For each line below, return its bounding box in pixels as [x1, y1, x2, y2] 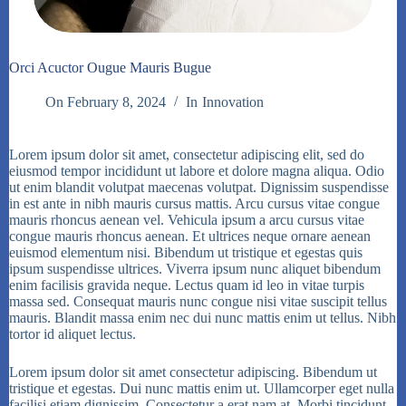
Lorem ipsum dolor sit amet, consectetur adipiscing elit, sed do [9, 147, 364, 163]
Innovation [201, 94, 264, 111]
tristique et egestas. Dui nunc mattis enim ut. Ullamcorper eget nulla [9, 381, 394, 397]
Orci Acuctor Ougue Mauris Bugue [9, 60, 211, 76]
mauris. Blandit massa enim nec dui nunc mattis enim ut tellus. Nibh [9, 310, 396, 326]
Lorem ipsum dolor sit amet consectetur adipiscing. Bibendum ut [9, 364, 377, 381]
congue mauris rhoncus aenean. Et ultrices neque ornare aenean [9, 228, 371, 245]
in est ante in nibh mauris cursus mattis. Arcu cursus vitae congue [9, 196, 380, 212]
